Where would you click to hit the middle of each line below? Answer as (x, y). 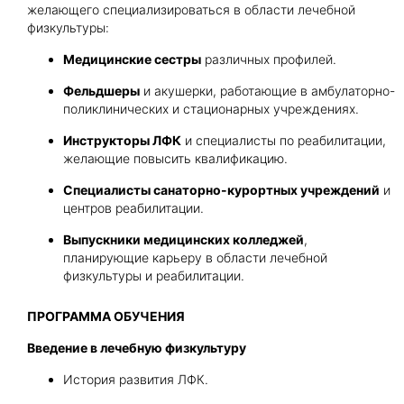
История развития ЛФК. (136, 379)
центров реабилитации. (133, 208)
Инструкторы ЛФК (122, 140)
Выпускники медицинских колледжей (184, 239)
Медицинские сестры (132, 59)
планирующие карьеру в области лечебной (195, 257)
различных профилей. (269, 59)
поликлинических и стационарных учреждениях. (211, 109)
